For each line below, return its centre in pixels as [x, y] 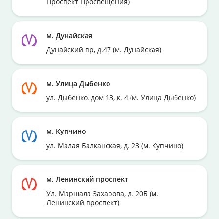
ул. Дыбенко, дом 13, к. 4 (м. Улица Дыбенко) [121, 98]
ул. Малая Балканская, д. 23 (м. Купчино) [115, 145]
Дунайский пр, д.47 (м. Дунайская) [104, 50]
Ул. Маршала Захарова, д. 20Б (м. [103, 193]
